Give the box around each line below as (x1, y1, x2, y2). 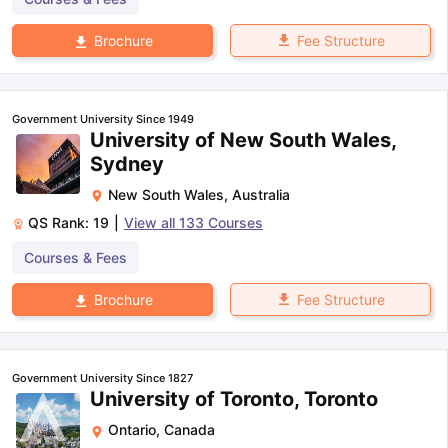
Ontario (108, 421, 156, 439)
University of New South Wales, (90, 128, 396, 153)
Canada (164, 421, 215, 439)
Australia (232, 186, 290, 204)
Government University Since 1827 (12, 371, 193, 386)
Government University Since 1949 (12, 112, 194, 127)
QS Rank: (28, 214, 93, 232)
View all (124, 214, 179, 232)
